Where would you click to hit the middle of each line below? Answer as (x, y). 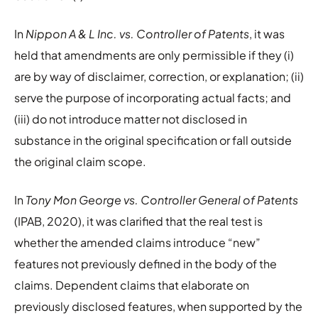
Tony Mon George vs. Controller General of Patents (162, 199)
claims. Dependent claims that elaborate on (132, 285)
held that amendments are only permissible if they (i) (154, 55)
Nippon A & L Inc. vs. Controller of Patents (137, 33)
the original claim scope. (80, 161)
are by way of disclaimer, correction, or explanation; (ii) (159, 76)
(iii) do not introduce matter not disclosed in (131, 119)
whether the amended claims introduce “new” (137, 242)
